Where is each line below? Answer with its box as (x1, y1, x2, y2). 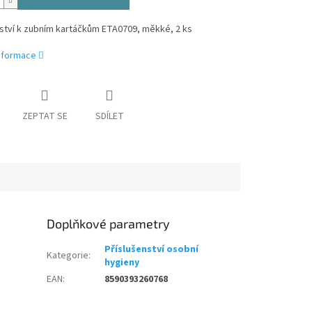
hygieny (104, 256, 140, 270)
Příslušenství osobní (104, 242, 199, 257)
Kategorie (47, 249, 89, 263)
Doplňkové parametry (47, 216, 171, 232)
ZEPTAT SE (22, 109, 68, 124)
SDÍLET (95, 109, 124, 124)
